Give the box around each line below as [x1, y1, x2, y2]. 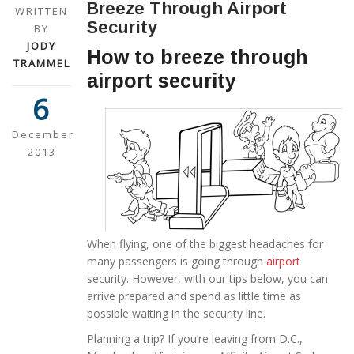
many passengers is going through [87, 254, 266, 269]
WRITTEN [15, 4, 68, 19]
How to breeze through [87, 46, 308, 69]
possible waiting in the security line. [87, 306, 265, 322]
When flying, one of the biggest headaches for [87, 236, 323, 252]
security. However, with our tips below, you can [87, 271, 328, 287]
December [12, 127, 74, 142]
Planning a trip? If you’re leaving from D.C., [87, 331, 303, 347]
